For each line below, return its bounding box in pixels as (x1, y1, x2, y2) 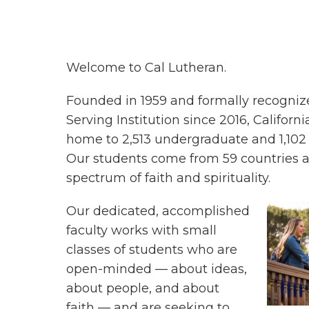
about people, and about (66, 281, 219, 296)
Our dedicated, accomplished (66, 203, 250, 219)
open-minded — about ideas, (66, 261, 247, 277)
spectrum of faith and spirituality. (66, 170, 270, 186)
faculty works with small (66, 223, 217, 238)
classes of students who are (66, 242, 237, 257)
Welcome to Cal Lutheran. (66, 60, 226, 75)
